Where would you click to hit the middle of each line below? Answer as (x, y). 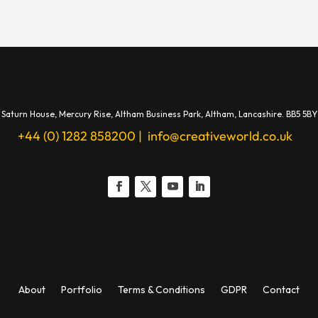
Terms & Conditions (161, 290)
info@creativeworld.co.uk (221, 136)
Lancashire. (262, 114)
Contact (281, 290)
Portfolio (82, 290)
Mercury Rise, (87, 114)
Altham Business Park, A (163, 114)
